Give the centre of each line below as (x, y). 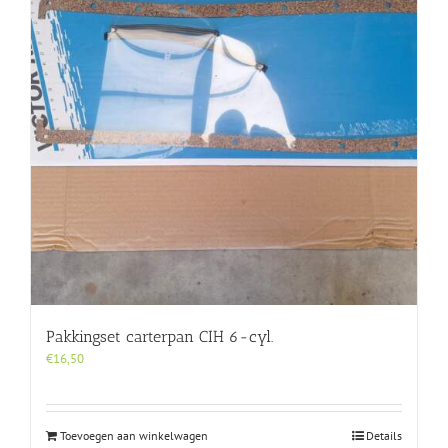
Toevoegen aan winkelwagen (134, 436)
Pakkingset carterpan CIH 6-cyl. (159, 337)
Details (384, 436)
